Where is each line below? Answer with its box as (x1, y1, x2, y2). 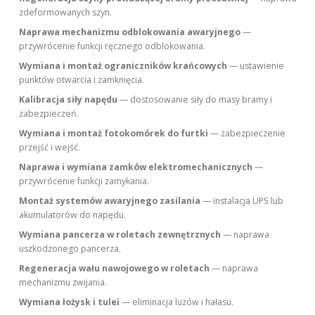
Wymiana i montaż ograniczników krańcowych (19, 60, 228, 72)
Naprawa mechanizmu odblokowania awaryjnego (19, 26, 241, 39)
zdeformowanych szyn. (19, 6, 112, 19)
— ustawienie (227, 60, 285, 72)
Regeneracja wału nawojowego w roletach (19, 262, 210, 275)
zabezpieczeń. (19, 108, 79, 120)
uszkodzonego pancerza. (19, 243, 122, 255)
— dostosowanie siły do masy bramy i (117, 94, 273, 106)
